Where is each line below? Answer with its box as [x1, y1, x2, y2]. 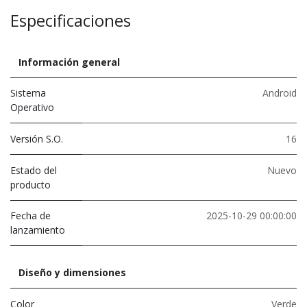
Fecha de [10, 208, 51, 222]
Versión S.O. [10, 132, 63, 145]
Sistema [10, 86, 46, 99]
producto [10, 177, 51, 191]
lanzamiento [10, 223, 65, 236]
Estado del [10, 163, 57, 177]
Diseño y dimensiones [19, 265, 126, 279]
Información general [19, 55, 120, 69]
